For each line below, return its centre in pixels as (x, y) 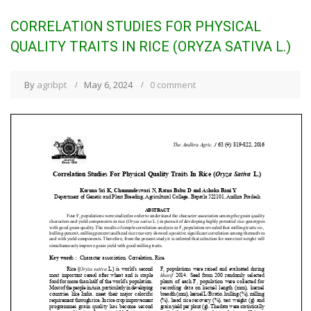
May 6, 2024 (108, 84)
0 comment (173, 84)
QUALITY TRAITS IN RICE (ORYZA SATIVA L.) (151, 46)
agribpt (52, 84)
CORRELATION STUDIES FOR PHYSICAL (136, 26)
